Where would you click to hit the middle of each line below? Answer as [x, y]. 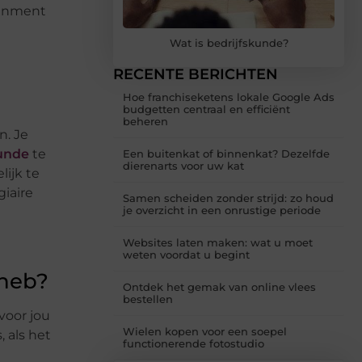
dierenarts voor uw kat [183, 166]
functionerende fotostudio [194, 344]
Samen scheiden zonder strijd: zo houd [228, 198]
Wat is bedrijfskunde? [229, 43]
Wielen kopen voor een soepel [205, 332]
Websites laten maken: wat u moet [218, 243]
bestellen [148, 299]
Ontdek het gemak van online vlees [219, 287]
